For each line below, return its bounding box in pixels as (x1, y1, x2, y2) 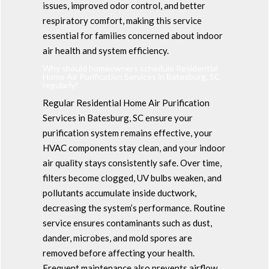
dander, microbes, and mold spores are (42, 232, 192, 243)
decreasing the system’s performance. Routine (42, 202, 225, 213)
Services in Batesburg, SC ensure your (42, 112, 193, 123)
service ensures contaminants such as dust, (42, 217, 212, 228)
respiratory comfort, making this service (42, 14, 202, 26)
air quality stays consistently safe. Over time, (42, 157, 222, 168)
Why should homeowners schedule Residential (42, 62, 218, 73)
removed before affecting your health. (42, 247, 195, 258)
